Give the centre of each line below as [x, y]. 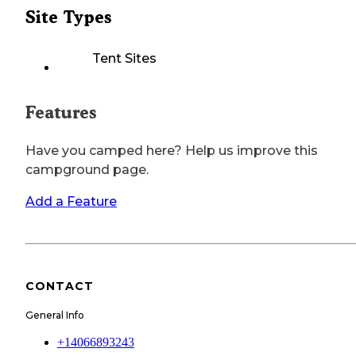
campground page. [87, 170]
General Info [55, 315]
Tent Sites [124, 59]
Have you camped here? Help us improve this [172, 151]
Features [61, 113]
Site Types [68, 17]
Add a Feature [71, 202]
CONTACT [60, 286]
